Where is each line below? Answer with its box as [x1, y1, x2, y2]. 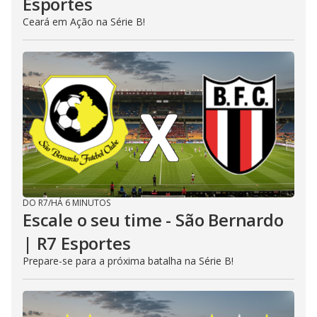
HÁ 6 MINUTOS [51, 196, 110, 209]
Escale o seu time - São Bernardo [23, 207, 284, 231]
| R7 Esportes [23, 231, 131, 255]
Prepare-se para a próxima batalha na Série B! [23, 253, 234, 267]
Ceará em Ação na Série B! [23, 14, 145, 28]
